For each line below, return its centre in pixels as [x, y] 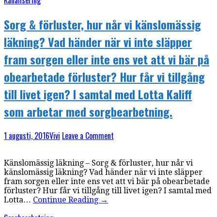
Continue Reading [67, 200]
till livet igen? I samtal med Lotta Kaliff [98, 94]
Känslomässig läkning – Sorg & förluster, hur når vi [98, 163]
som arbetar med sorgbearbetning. [88, 111]
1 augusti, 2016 [27, 135]
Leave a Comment [88, 135]
